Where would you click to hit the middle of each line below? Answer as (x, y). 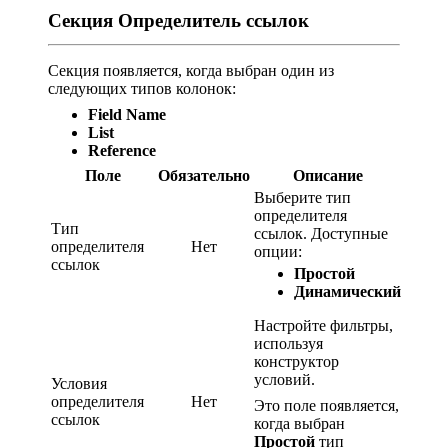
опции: (278, 252)
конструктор (296, 362)
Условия (79, 384)
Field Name (127, 115)
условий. (284, 380)
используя (288, 344)
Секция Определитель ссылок (178, 21)
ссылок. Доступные (321, 234)
